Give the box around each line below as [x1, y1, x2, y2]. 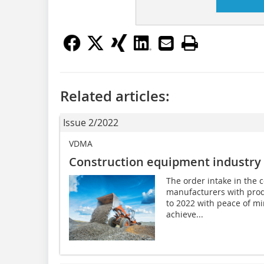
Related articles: [60, 87, 170, 106]
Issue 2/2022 [63, 116, 118, 130]
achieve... [166, 209, 203, 220]
